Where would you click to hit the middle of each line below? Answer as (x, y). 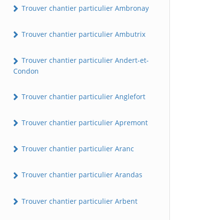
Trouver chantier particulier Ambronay (84, 8)
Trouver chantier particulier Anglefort (82, 96)
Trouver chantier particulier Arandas (81, 175)
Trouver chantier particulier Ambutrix (82, 34)
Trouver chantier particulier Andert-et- (84, 60)
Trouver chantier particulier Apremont (84, 122)
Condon (26, 71)
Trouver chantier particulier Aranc (77, 149)
